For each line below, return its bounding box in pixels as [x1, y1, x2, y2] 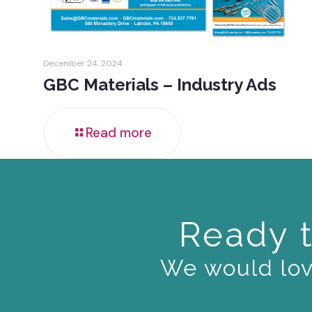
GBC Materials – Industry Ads [43, 74, 276, 95]
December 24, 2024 [43, 57, 123, 69]
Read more [86, 123, 152, 141]
